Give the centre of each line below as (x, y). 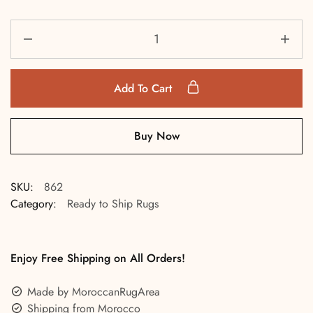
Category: (34, 204)
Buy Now (156, 136)
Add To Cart (144, 88)
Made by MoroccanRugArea (94, 292)
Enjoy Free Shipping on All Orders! (98, 258)
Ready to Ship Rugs (113, 204)
